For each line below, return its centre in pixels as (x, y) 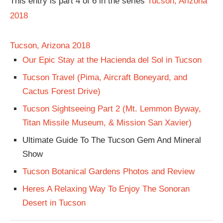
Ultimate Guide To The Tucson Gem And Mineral (112, 140)
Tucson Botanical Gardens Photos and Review (109, 172)
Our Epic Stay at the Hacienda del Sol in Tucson (112, 60)
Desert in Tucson (54, 203)
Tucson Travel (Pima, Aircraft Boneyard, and (105, 78)
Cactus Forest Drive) (61, 92)
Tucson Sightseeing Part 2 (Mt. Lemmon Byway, (112, 109)
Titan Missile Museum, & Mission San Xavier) (107, 123)
